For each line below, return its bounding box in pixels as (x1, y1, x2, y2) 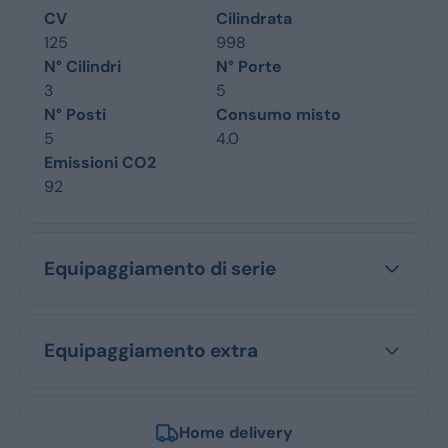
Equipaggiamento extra (43, 337, 258, 363)
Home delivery (179, 421, 293, 443)
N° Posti (43, 103, 106, 125)
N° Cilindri (43, 55, 121, 77)
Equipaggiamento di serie (43, 255, 276, 281)
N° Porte (216, 55, 282, 77)
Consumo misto (216, 103, 341, 125)
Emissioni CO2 (43, 151, 156, 173)
